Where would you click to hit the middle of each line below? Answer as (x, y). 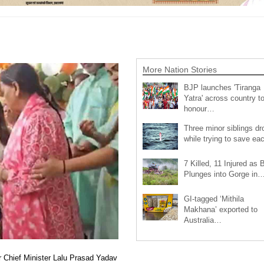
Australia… (202, 220)
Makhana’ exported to (220, 210)
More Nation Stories (179, 70)
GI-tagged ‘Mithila (214, 199)
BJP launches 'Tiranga (222, 88)
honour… (199, 109)
